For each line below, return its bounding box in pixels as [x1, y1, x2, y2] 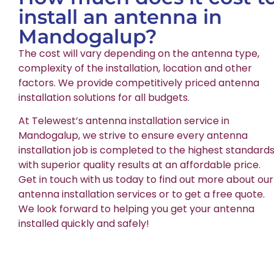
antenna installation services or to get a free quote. [18, 187, 265, 202]
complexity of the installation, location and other [18, 61, 252, 75]
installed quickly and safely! [18, 217, 149, 231]
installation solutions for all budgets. [18, 90, 190, 105]
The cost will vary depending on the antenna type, [18, 46, 259, 61]
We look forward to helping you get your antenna [18, 202, 254, 217]
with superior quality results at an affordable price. [18, 158, 261, 172]
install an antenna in [18, 4, 222, 29]
